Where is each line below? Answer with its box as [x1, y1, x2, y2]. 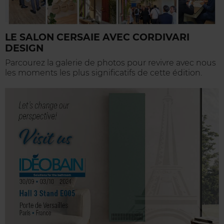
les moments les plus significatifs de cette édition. [5, 67, 202, 77]
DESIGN [5, 42, 43, 54]
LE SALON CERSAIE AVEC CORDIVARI [5, 31, 189, 43]
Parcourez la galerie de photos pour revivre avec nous [5, 57, 216, 67]
